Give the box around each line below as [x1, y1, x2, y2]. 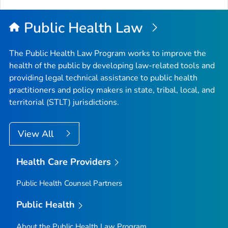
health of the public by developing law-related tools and [9, 60, 215, 71]
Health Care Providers [16, 155, 111, 168]
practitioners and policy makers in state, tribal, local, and [9, 84, 215, 96]
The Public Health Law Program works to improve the [9, 47, 206, 59]
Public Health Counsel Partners [16, 178, 122, 189]
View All [18, 127, 56, 140]
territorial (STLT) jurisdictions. [9, 96, 119, 108]
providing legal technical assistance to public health [9, 72, 197, 83]
